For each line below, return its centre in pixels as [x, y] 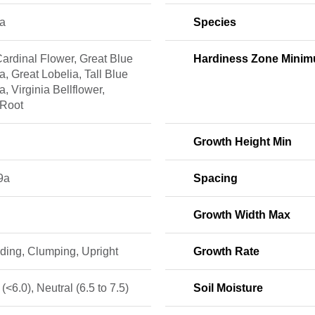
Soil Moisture [228, 288]
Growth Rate [226, 251]
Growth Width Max [242, 215]
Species [214, 22]
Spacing [215, 178]
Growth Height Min [242, 142]
